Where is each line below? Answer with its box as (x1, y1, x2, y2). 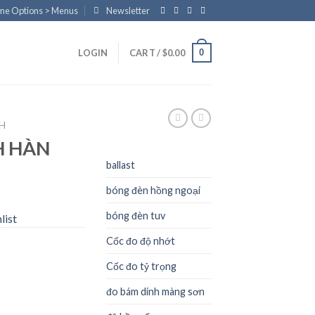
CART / (129, 47, 162, 58)
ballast (106, 158, 135, 171)
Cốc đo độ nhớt (106, 234, 175, 247)
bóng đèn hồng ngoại (106, 184, 200, 196)
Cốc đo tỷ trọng (106, 259, 176, 272)
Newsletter (106, 5, 150, 16)
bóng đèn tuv (106, 209, 165, 221)
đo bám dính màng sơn (106, 285, 205, 297)
